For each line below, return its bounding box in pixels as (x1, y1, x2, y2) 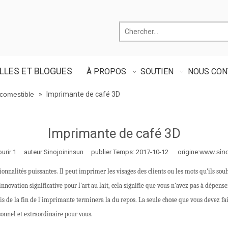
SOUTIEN (140, 67, 174, 76)
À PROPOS (87, 67, 126, 76)
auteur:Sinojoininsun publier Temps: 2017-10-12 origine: (16, 148, 199, 156)
